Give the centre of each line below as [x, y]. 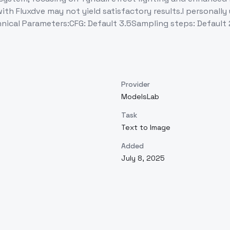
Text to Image [146, 127]
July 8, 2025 [143, 158]
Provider [136, 84]
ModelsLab [140, 97]
